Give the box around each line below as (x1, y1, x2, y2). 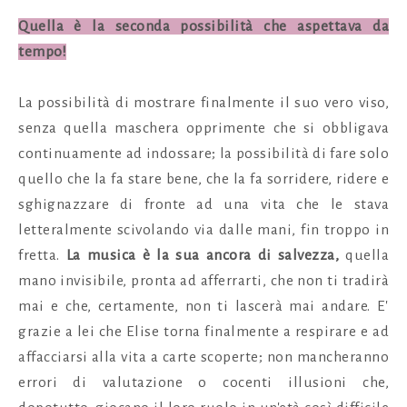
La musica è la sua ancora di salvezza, (65, 246, 345, 263)
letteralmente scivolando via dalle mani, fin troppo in (18, 221, 389, 238)
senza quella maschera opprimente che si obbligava (18, 119, 389, 136)
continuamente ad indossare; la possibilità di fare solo (18, 144, 389, 162)
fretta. (18, 246, 66, 263)
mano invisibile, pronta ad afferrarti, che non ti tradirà (18, 272, 389, 289)
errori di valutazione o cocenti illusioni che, (18, 373, 389, 391)
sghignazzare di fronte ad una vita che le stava (18, 195, 389, 213)
